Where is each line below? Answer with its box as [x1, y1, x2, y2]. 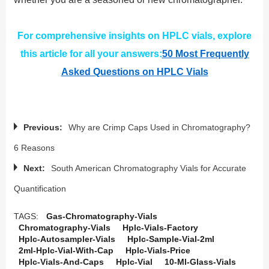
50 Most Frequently [162, 48, 249, 59]
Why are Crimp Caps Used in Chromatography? [68, 122, 250, 132]
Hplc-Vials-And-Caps [18, 256, 104, 267]
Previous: [23, 122, 62, 132]
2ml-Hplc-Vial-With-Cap [18, 245, 113, 255]
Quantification [13, 183, 66, 193]
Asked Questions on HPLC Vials [61, 66, 208, 77]
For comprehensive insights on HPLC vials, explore [17, 30, 252, 41]
